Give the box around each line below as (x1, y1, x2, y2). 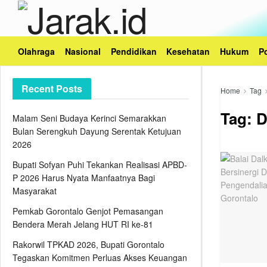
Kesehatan (166, 45, 210, 57)
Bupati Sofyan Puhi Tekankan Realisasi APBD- (13, 159, 187, 170)
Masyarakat (13, 185, 57, 197)
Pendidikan (110, 45, 157, 57)
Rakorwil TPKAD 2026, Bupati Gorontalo (13, 238, 164, 250)
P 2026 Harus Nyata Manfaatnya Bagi (13, 172, 155, 184)
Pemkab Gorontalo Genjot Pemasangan (13, 205, 163, 217)
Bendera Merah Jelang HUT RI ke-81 (13, 218, 153, 230)
